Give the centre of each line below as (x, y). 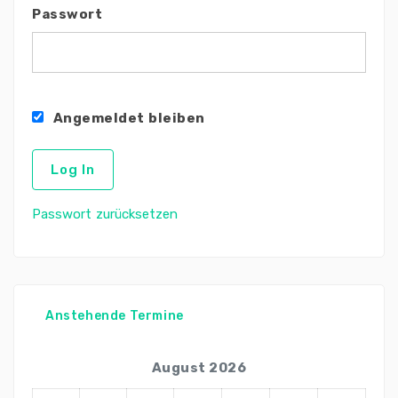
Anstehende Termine (115, 316)
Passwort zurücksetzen (105, 214)
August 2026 (199, 368)
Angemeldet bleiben (127, 118)
